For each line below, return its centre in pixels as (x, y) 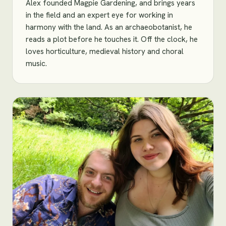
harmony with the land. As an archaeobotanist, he (109, 27)
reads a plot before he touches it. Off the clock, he (111, 39)
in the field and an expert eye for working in (99, 15)
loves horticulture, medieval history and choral (104, 51)
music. (36, 64)
